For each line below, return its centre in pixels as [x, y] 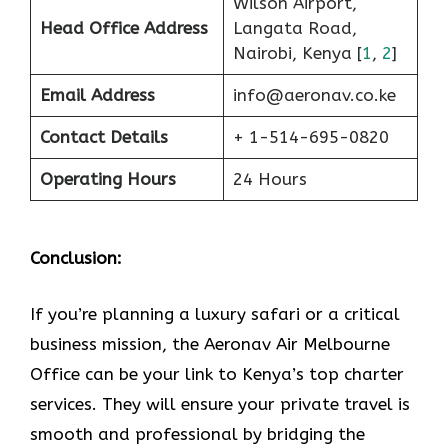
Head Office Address [123, 27]
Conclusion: [76, 258]
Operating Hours [107, 178]
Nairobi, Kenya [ [297, 52]
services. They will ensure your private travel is [220, 403]
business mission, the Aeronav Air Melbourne [210, 343]
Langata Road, [294, 27]
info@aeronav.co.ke [314, 94]
